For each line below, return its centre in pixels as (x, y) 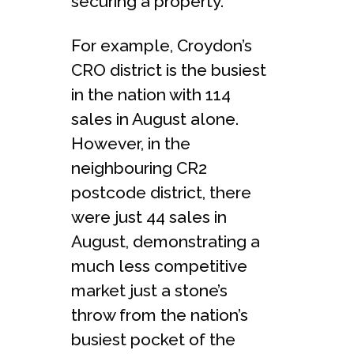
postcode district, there (161, 192)
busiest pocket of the (153, 339)
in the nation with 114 (151, 94)
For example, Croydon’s (162, 45)
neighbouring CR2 (139, 168)
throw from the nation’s (160, 314)
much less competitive (159, 265)
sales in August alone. (155, 119)
